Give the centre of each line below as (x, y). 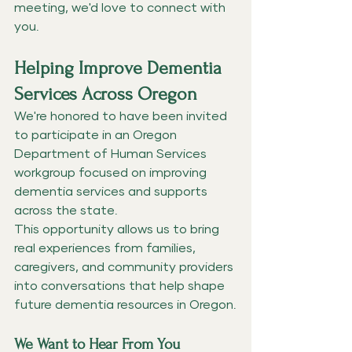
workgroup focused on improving (112, 172)
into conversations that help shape (121, 286)
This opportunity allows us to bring (118, 229)
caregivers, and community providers (125, 267)
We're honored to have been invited (122, 116)
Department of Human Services (112, 154)
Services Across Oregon (106, 93)
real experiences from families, (106, 248)
